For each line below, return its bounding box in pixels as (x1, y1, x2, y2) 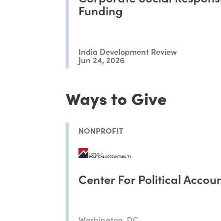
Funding (78, 2, 123, 19)
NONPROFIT (78, 124, 124, 136)
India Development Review (78, 45, 178, 57)
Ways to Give (66, 86, 167, 110)
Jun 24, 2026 (78, 54, 125, 66)
